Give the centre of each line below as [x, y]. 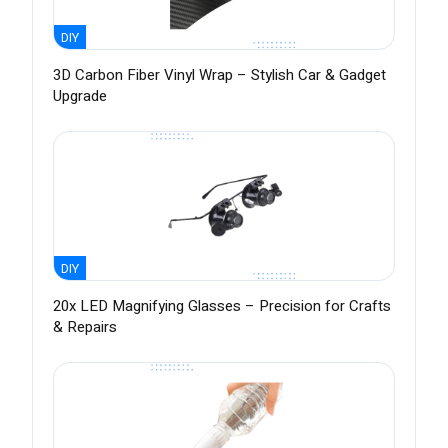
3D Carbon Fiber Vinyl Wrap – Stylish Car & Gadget [219, 75]
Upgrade [80, 96]
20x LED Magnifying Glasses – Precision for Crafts [222, 306]
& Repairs [85, 327]
